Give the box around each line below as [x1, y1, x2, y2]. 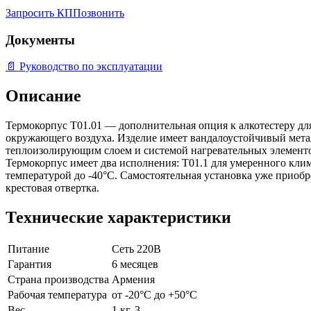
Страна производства [8, 273, 109, 285]
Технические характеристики [6, 208, 231, 227]
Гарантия [8, 258, 51, 270]
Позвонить [73, 6, 124, 19]
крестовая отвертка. [6, 182, 99, 194]
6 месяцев [112, 258, 158, 270]
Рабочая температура [8, 288, 107, 301]
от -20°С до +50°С [112, 288, 197, 301]
